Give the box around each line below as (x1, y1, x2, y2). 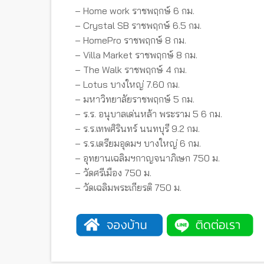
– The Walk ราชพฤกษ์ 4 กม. (75, 63, 187, 75)
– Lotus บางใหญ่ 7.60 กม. (75, 78, 180, 90)
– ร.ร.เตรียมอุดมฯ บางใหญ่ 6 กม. (75, 137, 201, 149)
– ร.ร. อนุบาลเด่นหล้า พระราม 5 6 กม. (75, 107, 222, 120)
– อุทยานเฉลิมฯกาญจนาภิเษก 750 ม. (75, 151, 220, 164)
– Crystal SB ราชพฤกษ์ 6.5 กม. (75, 19, 202, 31)
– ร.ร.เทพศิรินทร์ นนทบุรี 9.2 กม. (75, 122, 200, 134)
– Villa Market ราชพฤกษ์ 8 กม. (75, 48, 197, 61)
